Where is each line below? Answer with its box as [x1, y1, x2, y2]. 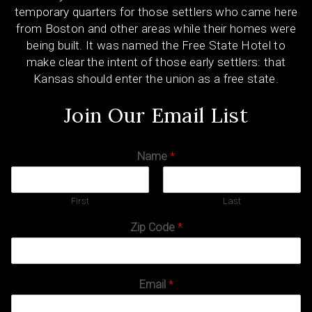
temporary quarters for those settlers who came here [14, 4, 298, 19]
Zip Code [130, 221, 178, 235]
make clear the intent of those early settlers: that [26, 54, 286, 69]
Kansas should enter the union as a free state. [33, 71, 279, 86]
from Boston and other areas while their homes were [16, 21, 296, 36]
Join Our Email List [64, 102, 248, 129]
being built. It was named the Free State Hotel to [26, 38, 286, 52]
